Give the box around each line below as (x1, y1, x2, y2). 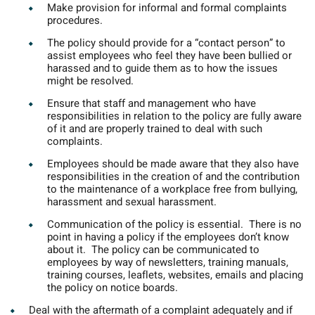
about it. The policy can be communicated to (47, 242, 259, 258)
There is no (249, 217, 302, 233)
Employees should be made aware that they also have (47, 156, 299, 172)
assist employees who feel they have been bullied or (47, 48, 292, 64)
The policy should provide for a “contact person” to (47, 35, 285, 51)
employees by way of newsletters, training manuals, (47, 255, 288, 271)
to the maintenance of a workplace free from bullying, (47, 181, 297, 198)
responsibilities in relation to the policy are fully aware (47, 108, 302, 124)
